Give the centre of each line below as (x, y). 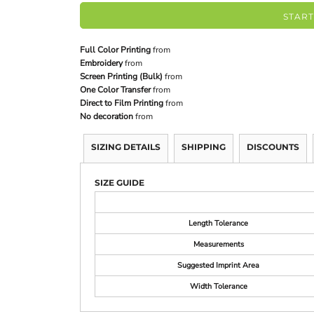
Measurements (218, 245)
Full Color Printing (115, 50)
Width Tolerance (218, 287)
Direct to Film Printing (122, 103)
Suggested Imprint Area (218, 266)
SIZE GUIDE (120, 183)
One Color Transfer (115, 90)
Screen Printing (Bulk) (121, 77)
